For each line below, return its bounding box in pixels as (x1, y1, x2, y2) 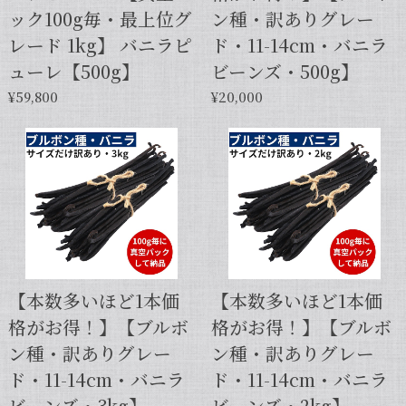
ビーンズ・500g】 (210, 57, 359, 84)
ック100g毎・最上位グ (7, 5, 192, 32)
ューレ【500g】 (7, 57, 140, 84)
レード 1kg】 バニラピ (7, 31, 192, 58)
